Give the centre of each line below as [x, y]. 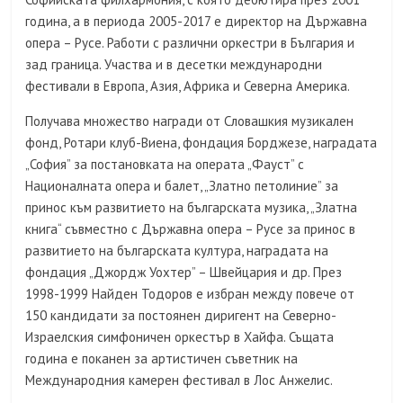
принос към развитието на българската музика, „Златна [192, 207]
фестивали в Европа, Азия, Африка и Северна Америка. [188, 86]
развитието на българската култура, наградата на [177, 251]
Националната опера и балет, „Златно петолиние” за [182, 186]
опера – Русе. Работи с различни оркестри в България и [190, 43]
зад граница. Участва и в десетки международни [174, 64]
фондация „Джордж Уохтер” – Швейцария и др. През [184, 272]
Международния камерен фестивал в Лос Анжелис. [179, 380]
